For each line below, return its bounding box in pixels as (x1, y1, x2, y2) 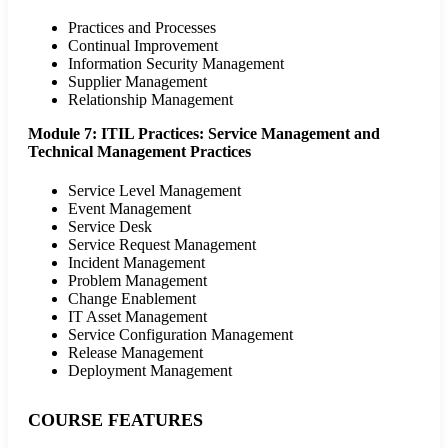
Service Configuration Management (68, 325, 293, 343)
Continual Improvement (68, 36, 218, 54)
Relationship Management (68, 90, 233, 108)
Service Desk (68, 217, 152, 235)
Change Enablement (68, 289, 196, 307)
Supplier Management (68, 72, 207, 90)
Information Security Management (68, 54, 284, 72)
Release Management (68, 343, 203, 361)
